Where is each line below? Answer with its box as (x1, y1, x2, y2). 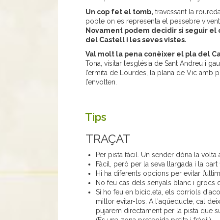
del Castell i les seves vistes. (85, 36, 187, 44)
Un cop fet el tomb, (85, 8, 153, 16)
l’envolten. (85, 78, 117, 86)
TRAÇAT (85, 132, 131, 146)
